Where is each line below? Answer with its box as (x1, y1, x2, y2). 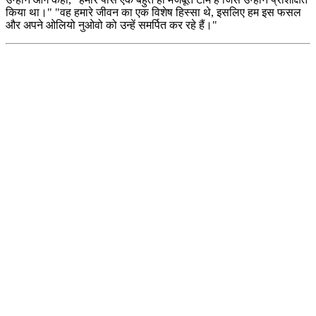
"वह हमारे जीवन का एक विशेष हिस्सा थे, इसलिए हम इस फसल (52, 6, 301, 19)
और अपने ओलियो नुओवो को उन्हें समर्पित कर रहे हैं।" (6, 19, 217, 32)
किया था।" (6, 6, 52, 19)
